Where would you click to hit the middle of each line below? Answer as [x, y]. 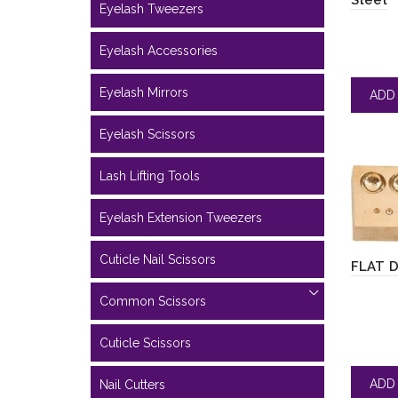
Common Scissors [153, 301]
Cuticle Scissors [145, 343]
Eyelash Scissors [147, 134]
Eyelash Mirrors [144, 92]
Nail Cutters [132, 385]
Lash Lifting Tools [150, 176]
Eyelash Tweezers [151, 9]
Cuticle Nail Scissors [158, 259]
